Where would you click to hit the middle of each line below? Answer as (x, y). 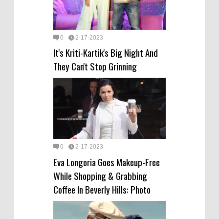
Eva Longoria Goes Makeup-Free (107, 162)
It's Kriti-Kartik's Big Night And (106, 53)
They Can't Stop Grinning (95, 66)
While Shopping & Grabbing (100, 175)
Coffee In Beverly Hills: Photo (102, 189)
